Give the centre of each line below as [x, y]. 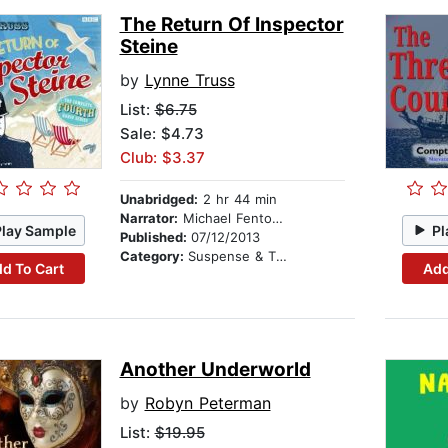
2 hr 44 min [237, 199]
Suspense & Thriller [231, 256]
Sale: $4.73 [161, 134]
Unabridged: [158, 199]
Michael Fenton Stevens [224, 218]
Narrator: [148, 218]
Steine [148, 47]
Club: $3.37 [162, 158]
